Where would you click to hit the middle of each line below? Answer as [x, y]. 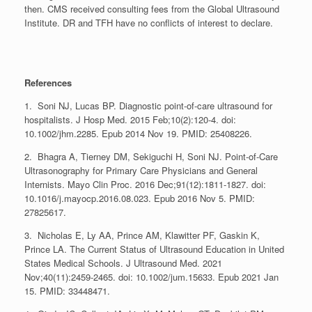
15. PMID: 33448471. [67, 290]
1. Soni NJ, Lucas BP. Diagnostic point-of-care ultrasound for [148, 105]
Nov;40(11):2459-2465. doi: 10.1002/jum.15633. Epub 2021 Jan [151, 276]
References [48, 82]
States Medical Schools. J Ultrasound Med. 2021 [123, 263]
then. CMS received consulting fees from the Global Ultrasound [152, 8]
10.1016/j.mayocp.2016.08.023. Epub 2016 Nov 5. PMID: [140, 198]
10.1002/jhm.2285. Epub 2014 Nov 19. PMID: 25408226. [138, 133]
